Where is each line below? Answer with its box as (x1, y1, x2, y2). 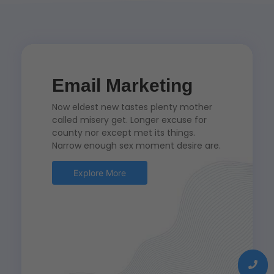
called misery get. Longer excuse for (52, 113, 207, 126)
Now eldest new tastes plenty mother (52, 100, 212, 113)
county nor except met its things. (52, 126, 195, 139)
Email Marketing (52, 75, 193, 95)
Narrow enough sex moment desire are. (52, 139, 221, 152)
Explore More (73, 168, 126, 179)
